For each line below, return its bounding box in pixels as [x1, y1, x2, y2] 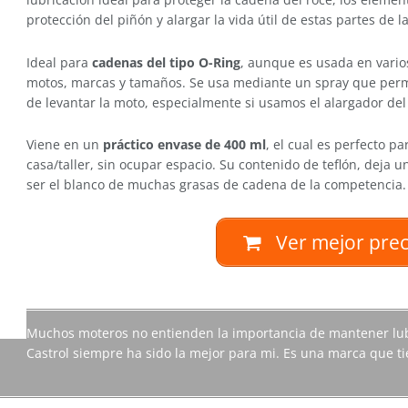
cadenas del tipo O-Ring [92, 53, 240, 71]
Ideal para [26, 53, 92, 71]
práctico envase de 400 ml [103, 136, 266, 154]
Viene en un [26, 136, 103, 154]
